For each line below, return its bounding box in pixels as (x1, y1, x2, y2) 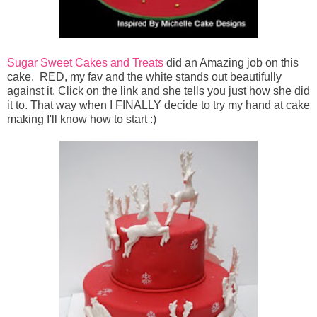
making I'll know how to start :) (7, 113, 156, 126)
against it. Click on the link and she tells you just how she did (7, 85, 310, 98)
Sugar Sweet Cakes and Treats (7, 57, 166, 69)
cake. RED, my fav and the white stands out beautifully (7, 71, 282, 83)
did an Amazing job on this (166, 57, 299, 69)
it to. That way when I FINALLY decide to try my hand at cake (7, 99, 310, 112)
